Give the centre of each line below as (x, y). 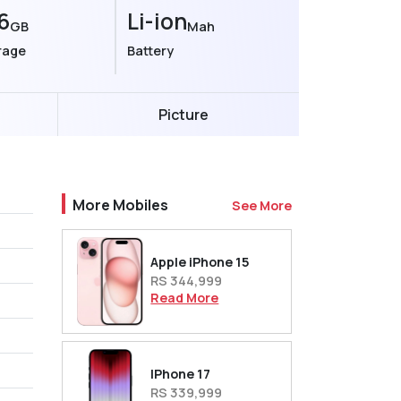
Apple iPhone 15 (200, 261)
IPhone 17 (181, 373)
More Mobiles (120, 205)
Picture (184, 115)
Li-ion (157, 21)
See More (262, 205)
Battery (150, 51)
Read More (185, 297)
